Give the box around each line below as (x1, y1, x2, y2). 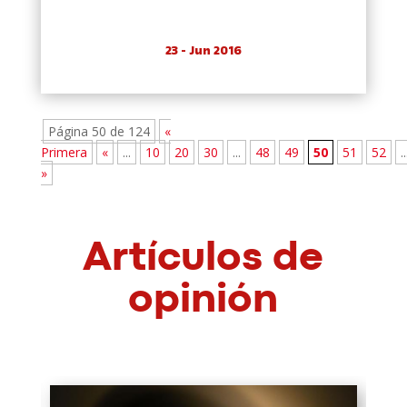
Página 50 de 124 (47, 122, 150, 140)
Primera (40, 143, 87, 161)
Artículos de (83, 240, 324, 277)
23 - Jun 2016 (164, 41, 242, 61)
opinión (128, 282, 279, 319)
